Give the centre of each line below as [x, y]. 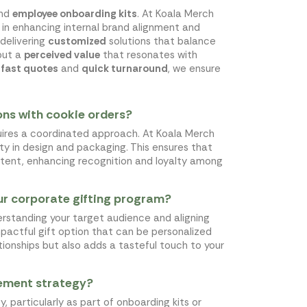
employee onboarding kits [75, 13]
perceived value [62, 54]
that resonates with [149, 54]
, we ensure [194, 68]
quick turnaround [125, 68]
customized [77, 41]
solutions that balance [161, 41]
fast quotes [30, 68]
